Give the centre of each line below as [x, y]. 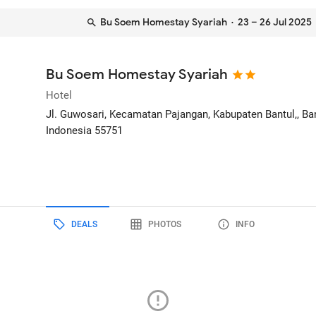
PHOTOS [164, 224]
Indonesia [69, 130]
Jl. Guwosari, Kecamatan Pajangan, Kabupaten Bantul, [172, 114]
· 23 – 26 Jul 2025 [269, 22]
